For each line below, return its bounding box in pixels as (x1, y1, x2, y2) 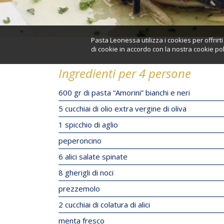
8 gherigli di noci (58, 167, 113, 177)
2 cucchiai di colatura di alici (58, 199, 150, 209)
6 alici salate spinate (58, 151, 127, 161)
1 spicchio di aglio (58, 119, 118, 129)
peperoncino (58, 135, 101, 145)
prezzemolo (58, 183, 100, 193)
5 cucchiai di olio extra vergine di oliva (58, 103, 186, 113)
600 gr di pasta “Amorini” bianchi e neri (58, 87, 190, 97)
